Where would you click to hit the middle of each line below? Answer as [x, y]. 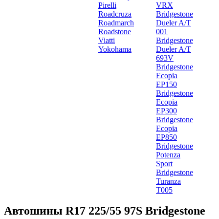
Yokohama [115, 49]
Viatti [107, 40]
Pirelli [107, 5]
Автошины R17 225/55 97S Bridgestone [105, 210]
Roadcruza [115, 14]
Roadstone [115, 32]
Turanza [168, 181]
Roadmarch [116, 23]
